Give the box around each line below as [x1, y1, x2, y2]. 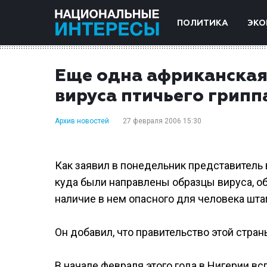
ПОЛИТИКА [177, 19, 228, 27]
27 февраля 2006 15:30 [123, 117, 201, 125]
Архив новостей [55, 117, 109, 125]
